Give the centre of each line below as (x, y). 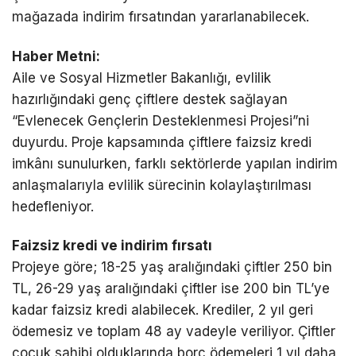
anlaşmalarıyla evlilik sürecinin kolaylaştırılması (162, 185)
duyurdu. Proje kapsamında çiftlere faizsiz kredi (162, 142)
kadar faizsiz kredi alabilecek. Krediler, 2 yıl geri (163, 310)
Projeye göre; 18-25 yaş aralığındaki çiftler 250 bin (172, 267)
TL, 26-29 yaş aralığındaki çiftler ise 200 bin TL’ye (171, 288)
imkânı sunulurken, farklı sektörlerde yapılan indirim (175, 163)
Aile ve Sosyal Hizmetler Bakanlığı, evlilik (141, 77)
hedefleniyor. (53, 206)
